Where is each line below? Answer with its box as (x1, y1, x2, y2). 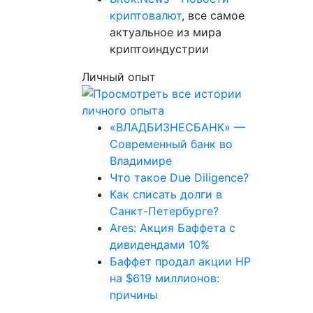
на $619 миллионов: (110, 271, 219, 285)
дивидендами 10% (110, 238, 210, 252)
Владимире (110, 154, 172, 168)
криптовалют (110, 8, 182, 22)
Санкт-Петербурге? (110, 204, 219, 218)
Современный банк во (110, 137, 233, 151)
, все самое (182, 8, 245, 22)
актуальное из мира (110, 25, 221, 39)
